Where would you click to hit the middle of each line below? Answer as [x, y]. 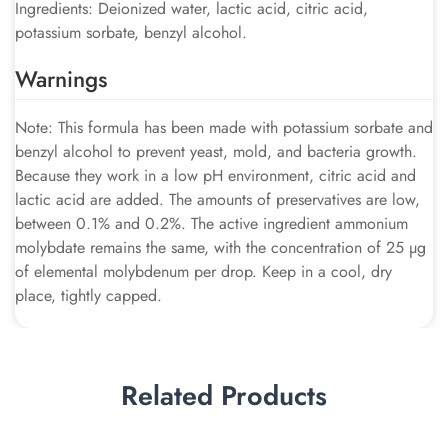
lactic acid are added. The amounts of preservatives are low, [217, 199]
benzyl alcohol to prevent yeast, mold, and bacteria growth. [216, 151]
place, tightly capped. [88, 295]
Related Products [224, 395]
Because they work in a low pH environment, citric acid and [215, 175]
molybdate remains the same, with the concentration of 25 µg [220, 247]
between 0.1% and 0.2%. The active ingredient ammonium [211, 223]
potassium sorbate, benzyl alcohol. [131, 32]
